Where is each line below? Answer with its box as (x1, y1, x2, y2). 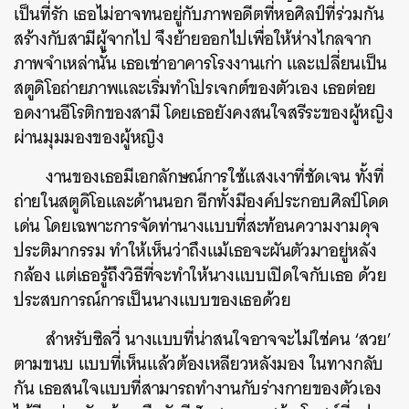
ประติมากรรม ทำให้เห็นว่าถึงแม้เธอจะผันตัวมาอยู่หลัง (14, 236, 377, 266)
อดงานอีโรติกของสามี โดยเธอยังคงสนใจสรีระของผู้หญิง (14, 98, 393, 128)
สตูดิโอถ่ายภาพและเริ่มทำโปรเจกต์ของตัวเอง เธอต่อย (14, 73, 376, 103)
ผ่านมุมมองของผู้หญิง (14, 122, 164, 152)
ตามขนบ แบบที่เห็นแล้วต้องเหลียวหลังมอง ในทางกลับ (14, 349, 383, 379)
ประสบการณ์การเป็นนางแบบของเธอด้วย (14, 285, 291, 315)
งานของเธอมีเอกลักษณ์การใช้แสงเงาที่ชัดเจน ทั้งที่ (46, 162, 384, 192)
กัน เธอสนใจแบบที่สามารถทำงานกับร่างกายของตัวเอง (14, 373, 382, 404)
